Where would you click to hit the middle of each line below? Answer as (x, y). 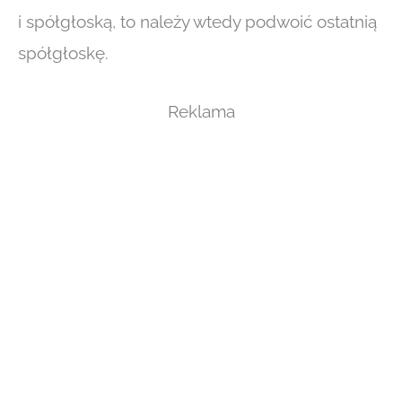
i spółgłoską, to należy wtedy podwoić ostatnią (197, 21)
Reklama (201, 112)
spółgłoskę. (63, 52)
